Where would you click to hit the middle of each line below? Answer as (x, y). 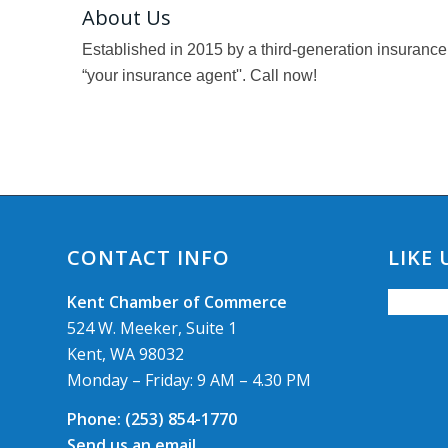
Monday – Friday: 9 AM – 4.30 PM (189, 379)
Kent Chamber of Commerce (177, 301)
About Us (126, 17)
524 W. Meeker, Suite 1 (152, 327)
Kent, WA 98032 (125, 353)
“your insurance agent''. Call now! (199, 75)
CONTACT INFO (148, 257)
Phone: (94, 419)
